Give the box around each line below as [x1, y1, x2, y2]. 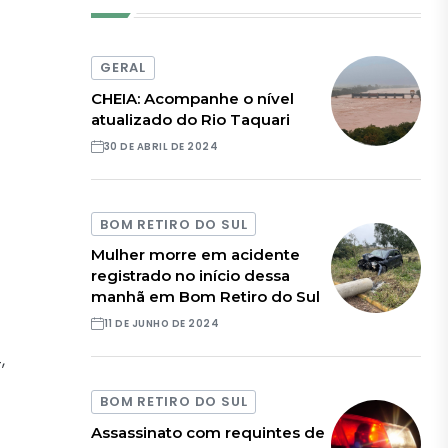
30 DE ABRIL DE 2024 [103, 139, 219, 153]
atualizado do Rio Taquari [91, 109, 291, 129]
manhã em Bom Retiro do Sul [91, 287, 321, 307]
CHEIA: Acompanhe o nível [91, 88, 295, 108]
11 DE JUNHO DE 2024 [103, 317, 220, 331]
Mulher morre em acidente [91, 245, 301, 265]
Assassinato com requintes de [91, 422, 326, 442]
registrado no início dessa [91, 266, 291, 286]
